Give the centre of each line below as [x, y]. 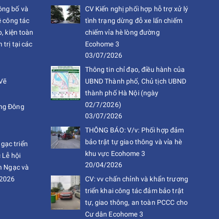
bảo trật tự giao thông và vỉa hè [133, 142]
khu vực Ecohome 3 [115, 153]
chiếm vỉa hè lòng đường [122, 32]
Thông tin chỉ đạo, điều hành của [135, 69]
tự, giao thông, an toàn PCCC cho [136, 202]
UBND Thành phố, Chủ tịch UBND [136, 81]
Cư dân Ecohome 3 [114, 214]
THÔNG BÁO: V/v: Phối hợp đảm [134, 130]
